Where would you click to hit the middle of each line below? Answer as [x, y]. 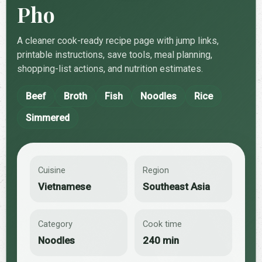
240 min [161, 240]
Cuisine [52, 170]
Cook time [162, 224]
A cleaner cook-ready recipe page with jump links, [118, 40]
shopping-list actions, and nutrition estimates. [110, 68]
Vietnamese [64, 186]
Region [156, 170]
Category [55, 224]
